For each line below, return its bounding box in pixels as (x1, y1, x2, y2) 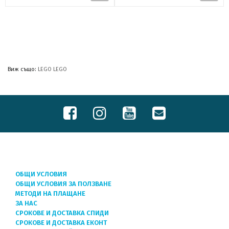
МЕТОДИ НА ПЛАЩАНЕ (15, 190, 85, 197)
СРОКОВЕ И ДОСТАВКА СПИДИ (15, 209, 109, 217)
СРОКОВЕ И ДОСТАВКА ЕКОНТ (15, 219, 107, 226)
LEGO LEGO (38, 65, 67, 73)
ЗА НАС (15, 199, 37, 207)
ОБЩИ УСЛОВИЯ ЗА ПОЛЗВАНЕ (15, 180, 111, 188)
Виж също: (8, 65, 38, 73)
